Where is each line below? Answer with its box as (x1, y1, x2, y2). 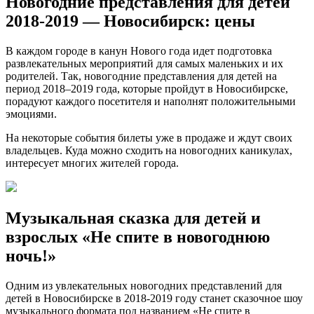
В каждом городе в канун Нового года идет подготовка (6, 44, 272, 57)
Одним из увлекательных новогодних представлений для (6, 279, 282, 292)
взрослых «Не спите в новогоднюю (6, 227, 270, 246)
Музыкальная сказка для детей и (6, 208, 261, 227)
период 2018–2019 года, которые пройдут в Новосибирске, (6, 82, 288, 95)
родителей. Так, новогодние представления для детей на (6, 69, 277, 82)
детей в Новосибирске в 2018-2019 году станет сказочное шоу (6, 292, 303, 304)
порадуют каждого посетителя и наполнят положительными (6, 95, 296, 107)
